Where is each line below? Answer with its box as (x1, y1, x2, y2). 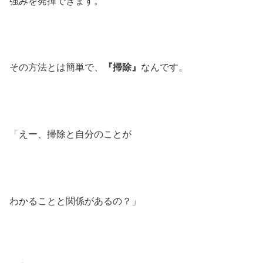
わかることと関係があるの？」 (9, 195, 141, 206)
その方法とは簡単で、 (9, 62, 103, 73)
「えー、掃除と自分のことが (9, 129, 131, 140)
